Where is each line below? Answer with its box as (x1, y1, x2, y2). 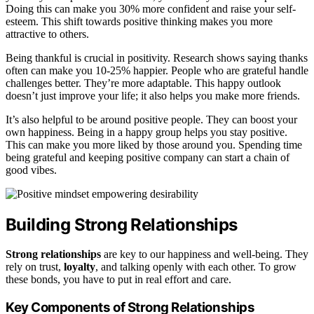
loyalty (64, 261, 95, 273)
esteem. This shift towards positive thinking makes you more (6, 15, 273, 27)
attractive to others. (6, 27, 89, 40)
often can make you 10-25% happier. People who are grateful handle (6, 64, 308, 76)
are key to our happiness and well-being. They (101, 248, 308, 261)
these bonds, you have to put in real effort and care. (6, 273, 231, 286)
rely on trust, (6, 261, 64, 273)
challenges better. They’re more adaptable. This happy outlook (6, 76, 281, 89)
